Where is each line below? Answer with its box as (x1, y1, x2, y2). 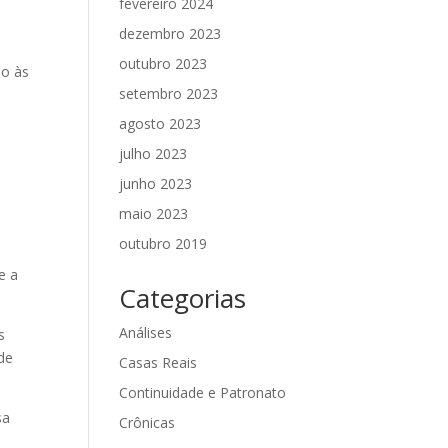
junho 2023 (119, 174, 193, 194)
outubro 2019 (119, 234, 208, 254)
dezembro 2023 (119, 24, 222, 44)
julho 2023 (119, 144, 188, 164)
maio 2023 (119, 204, 189, 224)
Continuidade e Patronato (119, 383, 287, 403)
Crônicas (119, 413, 176, 433)
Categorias (119, 280, 247, 317)
